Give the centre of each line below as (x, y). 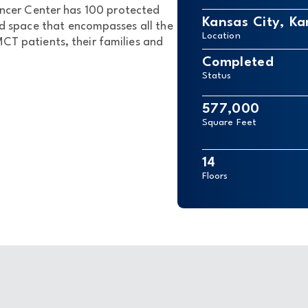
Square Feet (229, 123)
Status (217, 76)
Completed (238, 63)
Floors (215, 177)
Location (221, 36)
